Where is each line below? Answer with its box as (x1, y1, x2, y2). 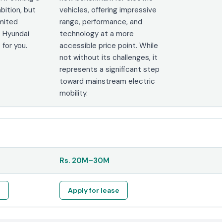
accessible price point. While (59, 40, 159, 51)
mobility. (59, 88, 88, 98)
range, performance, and (59, 16, 143, 27)
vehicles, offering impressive (59, 4, 157, 15)
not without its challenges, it (59, 52, 158, 62)
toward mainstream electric (59, 76, 156, 86)
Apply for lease (68, 185, 120, 195)
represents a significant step (59, 64, 160, 74)
